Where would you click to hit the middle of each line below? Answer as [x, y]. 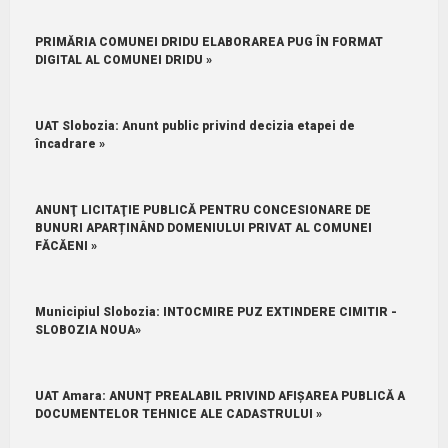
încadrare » [69, 143]
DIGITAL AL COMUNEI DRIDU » [123, 59]
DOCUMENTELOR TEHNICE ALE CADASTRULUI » [178, 413]
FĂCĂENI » [65, 245]
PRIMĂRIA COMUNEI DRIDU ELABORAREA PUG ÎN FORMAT [208, 41]
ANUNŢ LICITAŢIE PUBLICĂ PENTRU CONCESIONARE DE [202, 209]
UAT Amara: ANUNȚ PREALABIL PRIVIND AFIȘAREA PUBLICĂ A [219, 395]
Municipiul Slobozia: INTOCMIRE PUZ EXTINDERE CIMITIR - [215, 311]
